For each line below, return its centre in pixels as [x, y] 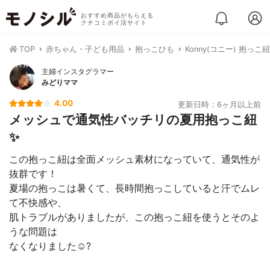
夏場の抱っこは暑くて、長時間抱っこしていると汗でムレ [134, 188]
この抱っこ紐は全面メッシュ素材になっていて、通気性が [134, 159]
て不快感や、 [38, 202]
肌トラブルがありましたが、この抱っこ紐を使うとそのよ [134, 217]
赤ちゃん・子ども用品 [85, 49]
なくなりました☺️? [50, 246]
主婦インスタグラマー [78, 71]
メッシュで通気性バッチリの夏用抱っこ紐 [133, 120]
